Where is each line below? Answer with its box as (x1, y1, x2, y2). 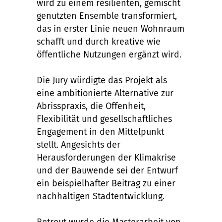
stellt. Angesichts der (37, 139, 120, 150)
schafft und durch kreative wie (37, 36, 161, 47)
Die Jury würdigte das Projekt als (37, 75, 167, 86)
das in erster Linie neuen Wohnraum (37, 23, 184, 34)
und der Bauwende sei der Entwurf (37, 165, 178, 176)
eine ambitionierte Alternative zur (37, 88, 173, 99)
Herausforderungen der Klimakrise (37, 152, 176, 163)
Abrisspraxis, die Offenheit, (37, 101, 146, 111)
